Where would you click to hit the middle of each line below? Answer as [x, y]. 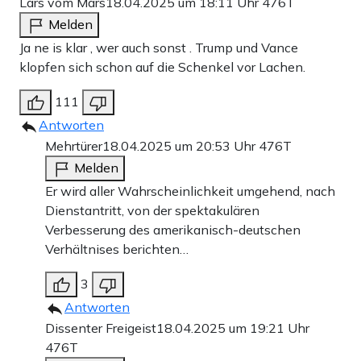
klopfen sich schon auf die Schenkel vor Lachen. [162, 67]
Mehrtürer [74, 146]
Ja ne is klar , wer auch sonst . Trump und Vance [159, 48]
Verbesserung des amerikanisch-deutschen [173, 230]
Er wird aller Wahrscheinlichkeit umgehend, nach [190, 191]
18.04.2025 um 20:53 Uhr [180, 146]
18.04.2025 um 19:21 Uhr [233, 328]
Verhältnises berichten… [117, 249]
